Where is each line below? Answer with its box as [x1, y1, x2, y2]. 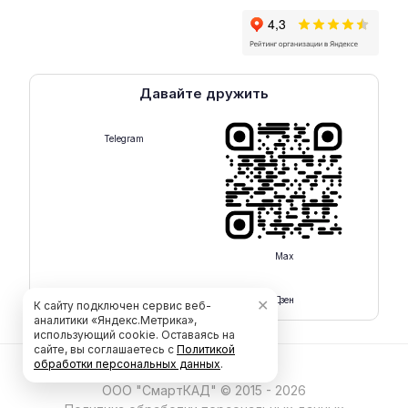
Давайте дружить [139, 85, 269, 102]
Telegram [104, 133, 145, 144]
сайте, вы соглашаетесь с [34, 342, 177, 356]
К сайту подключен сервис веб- [34, 299, 211, 312]
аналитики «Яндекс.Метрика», [34, 313, 197, 327]
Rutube [107, 294, 140, 306]
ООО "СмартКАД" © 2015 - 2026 [102, 382, 306, 399]
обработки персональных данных [34, 357, 220, 371]
